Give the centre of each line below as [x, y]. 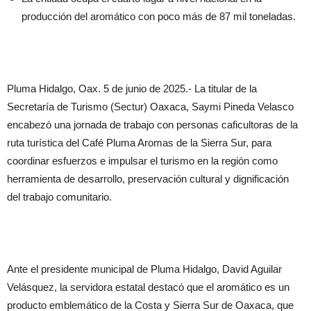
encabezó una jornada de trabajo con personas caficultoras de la [152, 125]
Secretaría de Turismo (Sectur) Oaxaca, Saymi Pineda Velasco [150, 107]
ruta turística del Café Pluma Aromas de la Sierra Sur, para [139, 143]
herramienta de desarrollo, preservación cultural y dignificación [148, 179]
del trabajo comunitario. [59, 197]
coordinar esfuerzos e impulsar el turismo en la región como [142, 161]
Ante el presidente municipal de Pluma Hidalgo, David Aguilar [144, 269]
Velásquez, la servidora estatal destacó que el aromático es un [148, 287]
